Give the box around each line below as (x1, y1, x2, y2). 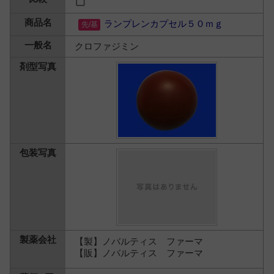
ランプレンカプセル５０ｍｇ (104, 18, 224, 29)
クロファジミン (75, 41, 139, 51)
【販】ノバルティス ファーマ (75, 247, 204, 258)
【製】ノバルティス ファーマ (75, 235, 204, 246)
